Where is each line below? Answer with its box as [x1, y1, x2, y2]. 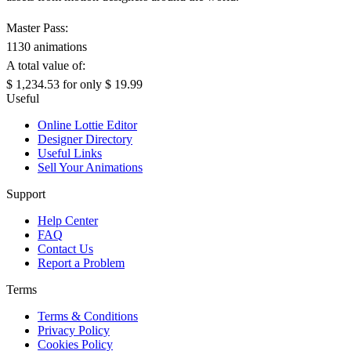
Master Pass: [6, 20, 68, 34]
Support [6, 186, 45, 201]
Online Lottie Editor [38, 118, 137, 132]
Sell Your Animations [38, 160, 143, 174]
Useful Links [38, 146, 102, 160]
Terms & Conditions [38, 309, 138, 323]
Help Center [38, 213, 98, 227]
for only [63, 77, 102, 91]
